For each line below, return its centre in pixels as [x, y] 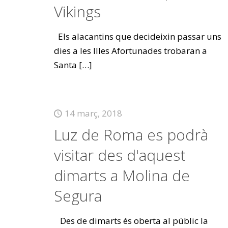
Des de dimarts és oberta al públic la [131, 221]
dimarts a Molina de [122, 175]
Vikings [77, 11]
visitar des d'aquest [120, 155]
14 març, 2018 [93, 113]
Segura [78, 196]
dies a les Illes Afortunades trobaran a [130, 51]
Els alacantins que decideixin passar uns [137, 36]
